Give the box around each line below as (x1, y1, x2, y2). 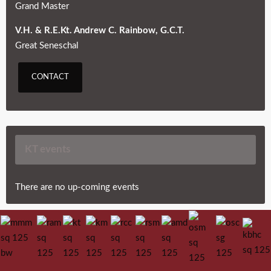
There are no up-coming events (15, 182, 139, 192)
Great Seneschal (15, 41, 79, 50)
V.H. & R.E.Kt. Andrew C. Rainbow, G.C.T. (15, 25, 184, 35)
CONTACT (31, 73, 69, 81)
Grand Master (15, 1, 69, 11)
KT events (25, 144, 70, 154)
